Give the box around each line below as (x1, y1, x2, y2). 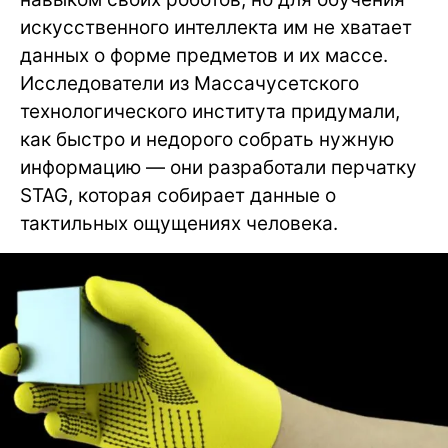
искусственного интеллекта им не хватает (20, 16, 412, 39)
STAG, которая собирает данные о (20, 184, 336, 207)
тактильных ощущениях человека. (20, 212, 338, 235)
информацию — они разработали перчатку (20, 156, 417, 179)
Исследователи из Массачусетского (20, 72, 359, 95)
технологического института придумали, (20, 100, 400, 123)
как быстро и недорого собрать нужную (20, 128, 394, 151)
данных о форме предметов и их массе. (20, 44, 388, 67)
